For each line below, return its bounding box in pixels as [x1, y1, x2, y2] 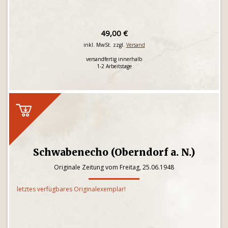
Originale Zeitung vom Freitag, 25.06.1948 [54, 163, 174, 172]
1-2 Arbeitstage [96, 63, 132, 70]
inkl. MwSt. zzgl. [83, 41, 126, 48]
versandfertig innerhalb [86, 55, 142, 63]
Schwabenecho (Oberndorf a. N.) [33, 146, 195, 158]
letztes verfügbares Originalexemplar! [17, 185, 126, 193]
